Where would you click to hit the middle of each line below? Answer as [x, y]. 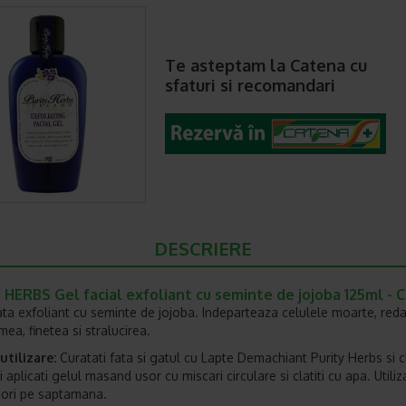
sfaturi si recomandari [250, 85]
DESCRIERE [203, 248]
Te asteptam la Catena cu [266, 65]
